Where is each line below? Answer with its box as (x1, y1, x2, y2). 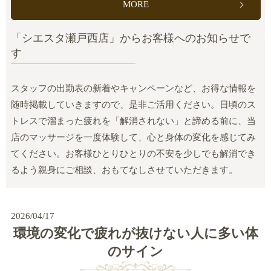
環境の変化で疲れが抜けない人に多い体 (13, 226, 258, 241)
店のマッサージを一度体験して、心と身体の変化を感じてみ (10, 132, 256, 143)
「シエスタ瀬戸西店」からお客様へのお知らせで (10, 32, 250, 45)
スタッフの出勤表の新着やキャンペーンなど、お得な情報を (10, 83, 256, 94)
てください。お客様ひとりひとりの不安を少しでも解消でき (10, 149, 256, 159)
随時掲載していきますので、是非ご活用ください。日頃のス (10, 100, 256, 110)
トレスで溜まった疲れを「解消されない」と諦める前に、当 (10, 116, 256, 126)
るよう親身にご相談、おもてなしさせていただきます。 (10, 165, 238, 175)
